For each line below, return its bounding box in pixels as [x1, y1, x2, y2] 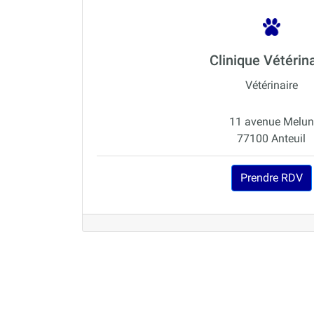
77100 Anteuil [237, 132, 306, 146]
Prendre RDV [240, 171, 303, 185]
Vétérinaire [245, 78, 298, 93]
